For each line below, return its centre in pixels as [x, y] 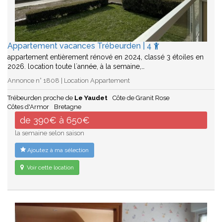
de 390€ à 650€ [55, 120]
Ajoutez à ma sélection [57, 150]
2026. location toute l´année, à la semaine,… [76, 66]
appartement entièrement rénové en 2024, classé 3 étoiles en [106, 57]
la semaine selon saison [50, 133]
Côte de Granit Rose [141, 98]
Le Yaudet [91, 98]
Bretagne [68, 107]
